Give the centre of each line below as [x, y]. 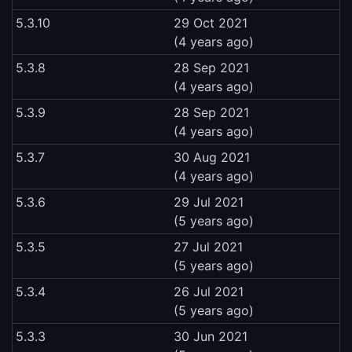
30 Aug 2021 [212, 157]
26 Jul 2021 [209, 291]
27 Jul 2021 [208, 246]
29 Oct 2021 [211, 22]
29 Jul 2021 [209, 202]
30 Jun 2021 [211, 336]
